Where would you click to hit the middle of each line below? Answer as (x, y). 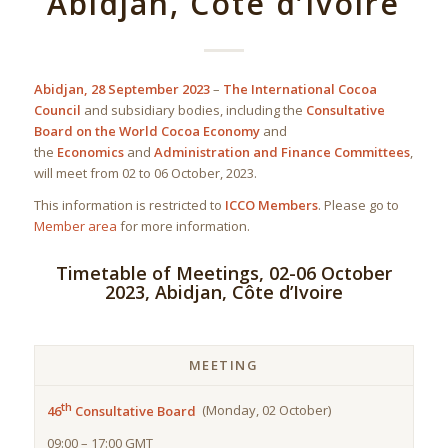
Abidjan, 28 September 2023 (121, 89)
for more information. (183, 226)
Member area (75, 226)
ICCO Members (271, 205)
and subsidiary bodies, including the (193, 110)
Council (57, 110)
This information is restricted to (129, 205)
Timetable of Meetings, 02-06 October (223, 273)
